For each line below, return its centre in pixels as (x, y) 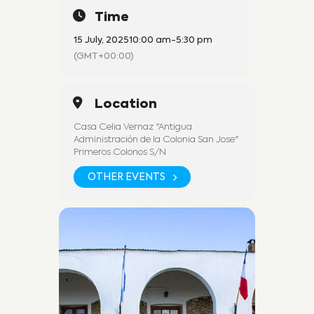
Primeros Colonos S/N (120, 153)
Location (126, 105)
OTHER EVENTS (127, 177)
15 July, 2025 (101, 41)
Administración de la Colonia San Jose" (156, 140)
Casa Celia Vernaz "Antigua (133, 128)
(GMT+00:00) (104, 57)
